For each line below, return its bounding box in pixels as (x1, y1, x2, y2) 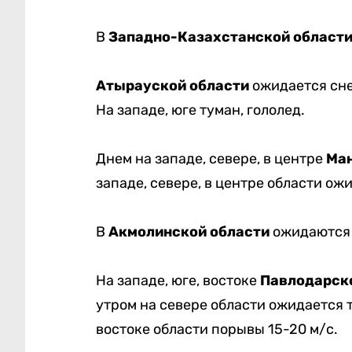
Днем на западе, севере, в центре (95, 150, 326, 168)
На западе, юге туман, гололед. (95, 101, 305, 119)
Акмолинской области (108, 223, 273, 241)
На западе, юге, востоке (95, 272, 257, 290)
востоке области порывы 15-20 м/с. (95, 321, 338, 339)
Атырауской (95, 77, 189, 95)
